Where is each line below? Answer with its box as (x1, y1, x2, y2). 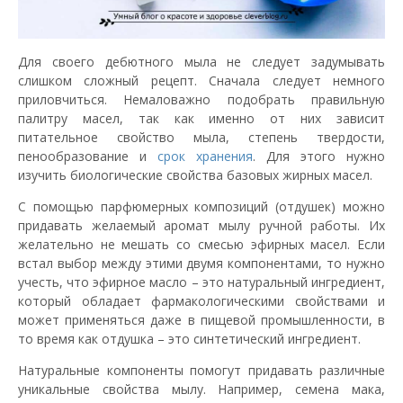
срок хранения (157, 147, 253, 165)
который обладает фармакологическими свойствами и (18, 291, 385, 309)
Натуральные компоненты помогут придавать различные (18, 361, 385, 379)
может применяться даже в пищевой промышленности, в (18, 310, 385, 328)
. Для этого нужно (253, 147, 385, 165)
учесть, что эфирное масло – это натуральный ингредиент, (18, 273, 385, 291)
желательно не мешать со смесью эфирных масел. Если (18, 235, 385, 253)
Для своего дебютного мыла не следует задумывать (18, 52, 385, 70)
